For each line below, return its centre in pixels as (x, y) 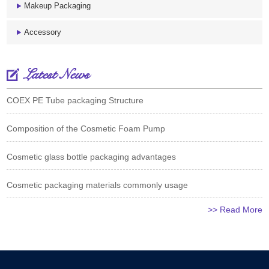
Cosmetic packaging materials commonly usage (98, 185)
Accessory (43, 32)
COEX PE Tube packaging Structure (75, 101)
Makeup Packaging (58, 6)
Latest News (57, 75)
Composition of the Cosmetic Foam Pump (86, 129)
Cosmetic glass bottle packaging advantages (92, 157)
